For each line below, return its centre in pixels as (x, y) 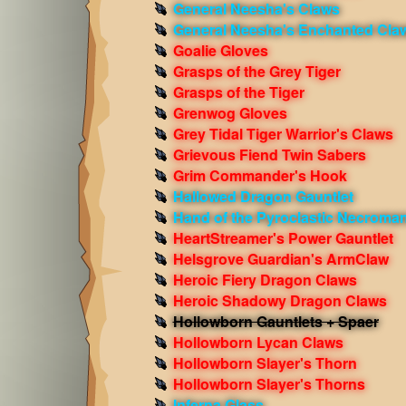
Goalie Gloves (220, 50)
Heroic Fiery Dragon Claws (265, 280)
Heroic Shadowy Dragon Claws (280, 300)
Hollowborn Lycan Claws (258, 342)
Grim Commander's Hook (260, 175)
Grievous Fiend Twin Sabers (269, 155)
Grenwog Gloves (230, 113)
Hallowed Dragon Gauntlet (263, 196)
